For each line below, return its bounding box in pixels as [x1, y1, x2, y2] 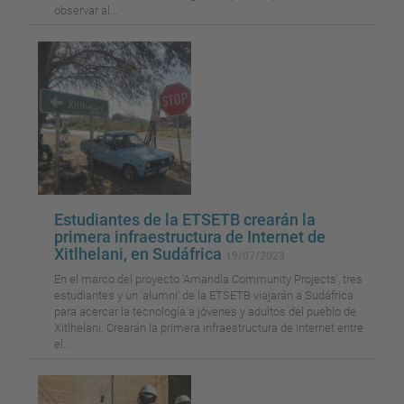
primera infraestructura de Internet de [54, 227, 326, 247]
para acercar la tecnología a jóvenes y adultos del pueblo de [54, 305, 356, 319]
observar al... [54, 4, 118, 18]
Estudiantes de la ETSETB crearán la [54, 210, 316, 230]
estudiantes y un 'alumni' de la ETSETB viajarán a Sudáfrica [54, 289, 353, 303]
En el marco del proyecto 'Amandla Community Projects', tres [54, 272, 363, 287]
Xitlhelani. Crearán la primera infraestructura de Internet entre [54, 321, 363, 335]
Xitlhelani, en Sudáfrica [54, 244, 225, 264]
